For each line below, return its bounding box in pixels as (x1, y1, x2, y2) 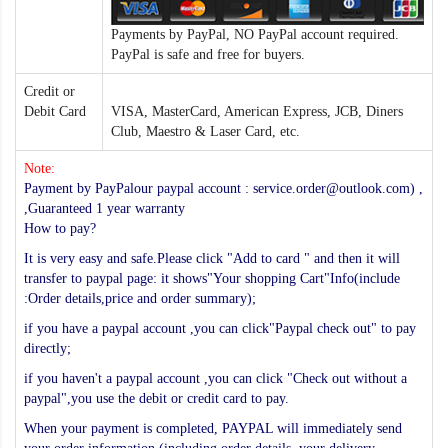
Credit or (24, 84, 75, 100)
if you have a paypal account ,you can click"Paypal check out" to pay (24, 321, 416, 337)
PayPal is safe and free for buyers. (111, 46, 305, 62)
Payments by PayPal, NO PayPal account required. (111, 26, 399, 42)
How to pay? (24, 221, 96, 237)
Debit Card (24, 104, 86, 120)
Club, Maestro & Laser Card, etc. (111, 124, 300, 140)
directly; (24, 341, 71, 357)
